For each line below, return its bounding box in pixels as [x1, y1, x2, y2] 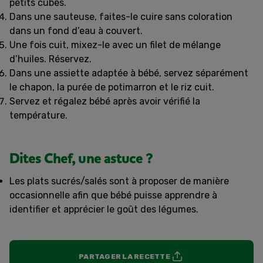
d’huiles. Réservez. [9, 53, 92, 65]
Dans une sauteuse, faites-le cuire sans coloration [9, 11, 232, 22]
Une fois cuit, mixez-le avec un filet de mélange [9, 39, 221, 50]
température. [9, 109, 68, 121]
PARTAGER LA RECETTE [79, 252, 170, 261]
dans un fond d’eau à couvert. [9, 25, 143, 36]
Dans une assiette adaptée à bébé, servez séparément [9, 67, 248, 79]
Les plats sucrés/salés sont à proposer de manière [9, 175, 229, 187]
